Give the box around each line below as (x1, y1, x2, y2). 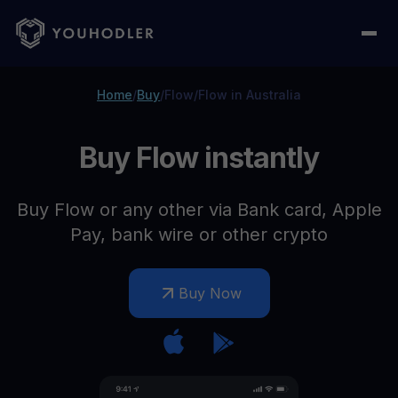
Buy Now (178, 284, 242, 302)
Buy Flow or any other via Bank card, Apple (16, 199, 382, 220)
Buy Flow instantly (78, 140, 320, 175)
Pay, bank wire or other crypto (70, 224, 328, 245)
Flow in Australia (198, 87, 301, 102)
